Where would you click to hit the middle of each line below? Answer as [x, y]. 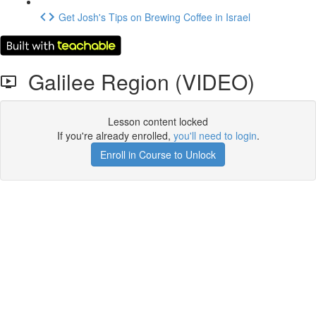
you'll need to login [215, 135]
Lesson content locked [158, 121]
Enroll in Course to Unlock [158, 154]
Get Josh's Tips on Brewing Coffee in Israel [154, 17]
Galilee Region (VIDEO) [136, 81]
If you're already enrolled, [115, 135]
